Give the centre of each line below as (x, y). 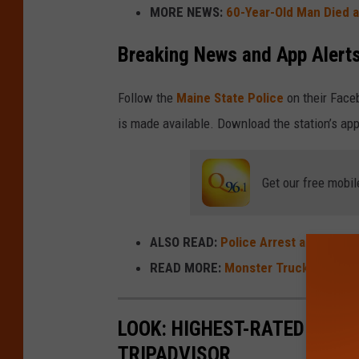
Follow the (147, 97)
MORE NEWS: (186, 12)
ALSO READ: (184, 242)
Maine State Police (230, 97)
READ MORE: (186, 267)
